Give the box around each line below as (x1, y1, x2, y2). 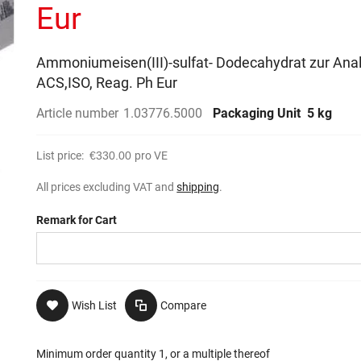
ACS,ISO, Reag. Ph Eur (36, 74, 178, 91)
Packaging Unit (213, 106, 305, 121)
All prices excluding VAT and (36, 180, 177, 193)
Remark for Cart (36, 214, 118, 226)
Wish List (72, 299, 118, 312)
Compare (160, 299, 207, 312)
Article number (36, 106, 119, 121)
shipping (176, 180, 220, 193)
